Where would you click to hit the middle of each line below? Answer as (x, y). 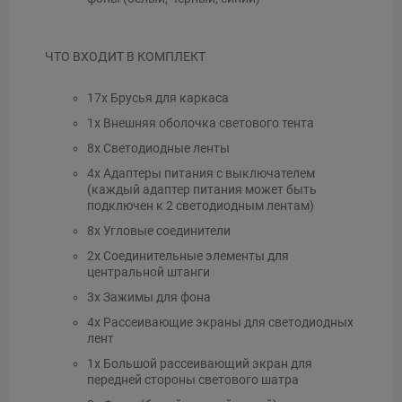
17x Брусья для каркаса (157, 97)
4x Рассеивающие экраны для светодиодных (220, 322)
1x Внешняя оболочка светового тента (200, 122)
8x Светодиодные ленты (158, 148)
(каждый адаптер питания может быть (201, 189)
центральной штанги (148, 271)
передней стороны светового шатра (192, 379)
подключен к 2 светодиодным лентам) (200, 205)
